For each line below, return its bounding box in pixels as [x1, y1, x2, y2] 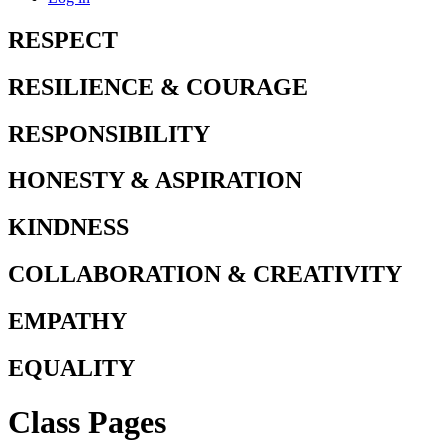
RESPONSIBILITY [8, 120, 210, 147]
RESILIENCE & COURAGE [8, 73, 308, 100]
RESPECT [8, 26, 118, 53]
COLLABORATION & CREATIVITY [8, 261, 402, 288]
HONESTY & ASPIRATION [8, 167, 302, 194]
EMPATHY [8, 308, 127, 335]
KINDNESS [8, 214, 129, 241]
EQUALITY [8, 355, 135, 382]
